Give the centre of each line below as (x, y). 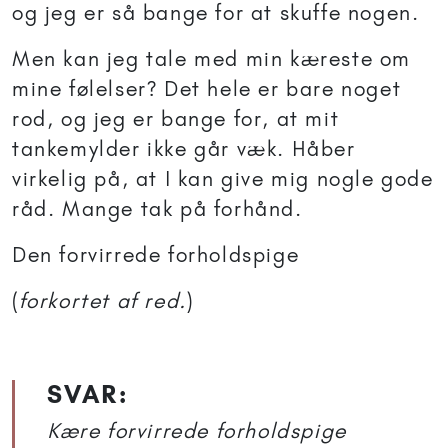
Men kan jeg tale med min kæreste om (212, 59)
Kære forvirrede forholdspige (197, 431)
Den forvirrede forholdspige (156, 255)
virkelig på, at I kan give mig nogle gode (223, 179)
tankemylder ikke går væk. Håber (184, 149)
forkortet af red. (102, 301)
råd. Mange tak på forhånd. (157, 209)
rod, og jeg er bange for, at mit (176, 119)
